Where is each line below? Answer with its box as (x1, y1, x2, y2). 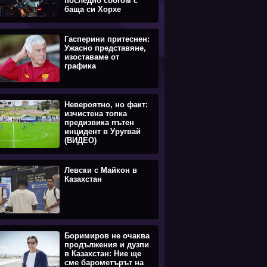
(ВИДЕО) (64, 136, 97, 145)
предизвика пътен (64, 118, 134, 127)
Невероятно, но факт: (64, 100, 148, 109)
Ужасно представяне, (64, 44, 146, 52)
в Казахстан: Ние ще (64, 249, 141, 258)
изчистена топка (64, 109, 127, 118)
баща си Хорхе (64, 5, 121, 14)
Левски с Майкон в (64, 166, 137, 175)
